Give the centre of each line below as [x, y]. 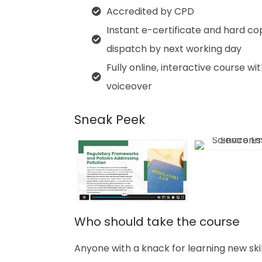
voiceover [129, 86]
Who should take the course [157, 222]
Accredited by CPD [150, 11]
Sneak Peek [110, 120]
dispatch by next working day [174, 49]
